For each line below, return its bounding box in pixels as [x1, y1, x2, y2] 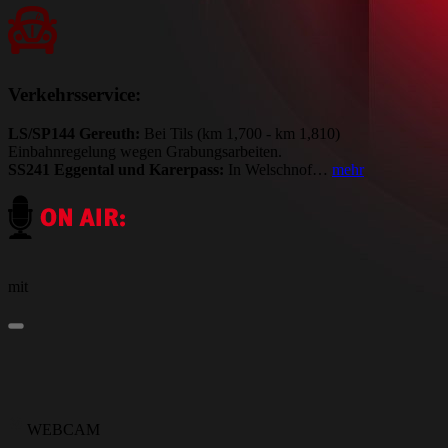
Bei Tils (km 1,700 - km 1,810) [140, 124, 340, 142]
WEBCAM [23, 420, 100, 438]
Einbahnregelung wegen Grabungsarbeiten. [8, 142, 282, 160]
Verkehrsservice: [8, 83, 141, 105]
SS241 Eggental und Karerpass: [8, 160, 224, 178]
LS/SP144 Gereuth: [8, 124, 140, 142]
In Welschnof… [224, 160, 332, 178]
